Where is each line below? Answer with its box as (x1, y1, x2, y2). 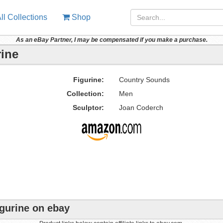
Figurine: (73, 76, 104, 84)
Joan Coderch (118, 104, 163, 111)
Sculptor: (72, 104, 104, 111)
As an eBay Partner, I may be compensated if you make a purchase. (15, 36, 208, 43)
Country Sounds (118, 76, 170, 84)
